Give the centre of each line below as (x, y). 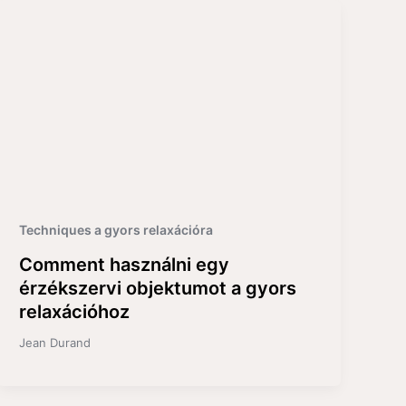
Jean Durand (55, 342)
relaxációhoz (75, 311)
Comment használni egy (125, 264)
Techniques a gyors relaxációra (116, 230)
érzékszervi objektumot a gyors (158, 288)
